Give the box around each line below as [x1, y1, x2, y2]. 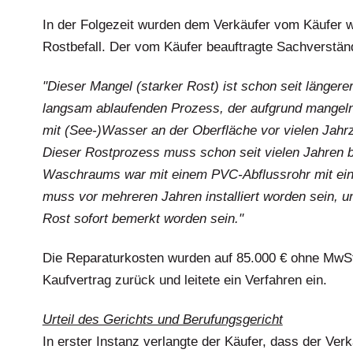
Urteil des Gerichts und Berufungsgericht [42, 312, 283, 327]
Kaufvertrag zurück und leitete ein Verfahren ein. [42, 273, 327, 288]
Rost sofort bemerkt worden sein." [42, 211, 243, 226]
